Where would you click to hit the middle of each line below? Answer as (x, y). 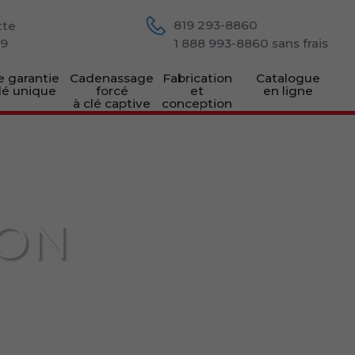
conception (197, 103)
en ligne (288, 91)
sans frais (298, 43)
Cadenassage (112, 78)
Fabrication (197, 78)
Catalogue (288, 78)
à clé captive (112, 103)
